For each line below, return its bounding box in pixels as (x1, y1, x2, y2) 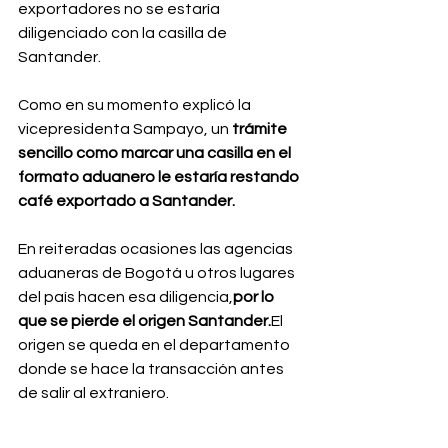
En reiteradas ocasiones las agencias (18, 241, 296, 257)
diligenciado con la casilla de (18, 25, 230, 41)
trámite (232, 121, 290, 137)
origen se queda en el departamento (18, 337, 293, 353)
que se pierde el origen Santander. (18, 313, 271, 329)
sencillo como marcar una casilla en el (18, 145, 294, 161)
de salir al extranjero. (18, 385, 169, 401)
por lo (233, 289, 277, 305)
